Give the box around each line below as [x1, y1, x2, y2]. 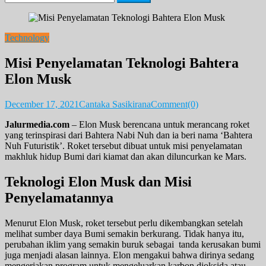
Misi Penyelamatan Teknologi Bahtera [5, 55, 239, 71]
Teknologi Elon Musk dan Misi [5, 173, 192, 189]
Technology [5, 33, 49, 43]
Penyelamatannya [5, 189, 113, 205]
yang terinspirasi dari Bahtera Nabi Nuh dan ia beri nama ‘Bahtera [5, 129, 252, 140]
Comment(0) [151, 99, 198, 109]
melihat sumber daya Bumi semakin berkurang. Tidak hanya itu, [5, 228, 244, 239]
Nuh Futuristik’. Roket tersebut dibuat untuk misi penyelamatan [5, 140, 242, 151]
